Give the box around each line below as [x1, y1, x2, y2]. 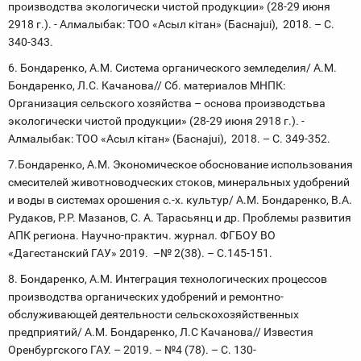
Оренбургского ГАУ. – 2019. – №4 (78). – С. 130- [8, 343, 256, 356]
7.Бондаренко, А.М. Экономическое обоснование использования [8, 158, 353, 171]
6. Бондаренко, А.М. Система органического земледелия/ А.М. [8, 61, 337, 74]
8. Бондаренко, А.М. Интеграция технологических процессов [8, 272, 327, 285]
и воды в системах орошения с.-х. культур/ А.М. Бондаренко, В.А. [8, 193, 352, 206]
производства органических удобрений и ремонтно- [8, 290, 284, 303]
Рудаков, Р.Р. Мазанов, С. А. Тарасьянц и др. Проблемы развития [8, 211, 351, 224]
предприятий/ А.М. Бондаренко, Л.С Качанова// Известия [8, 326, 313, 338]
